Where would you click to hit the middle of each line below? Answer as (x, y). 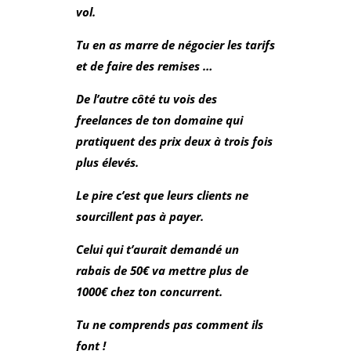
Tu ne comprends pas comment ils (169, 324)
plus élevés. (107, 162)
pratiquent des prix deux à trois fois (174, 141)
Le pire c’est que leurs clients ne (162, 195)
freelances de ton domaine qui (159, 119)
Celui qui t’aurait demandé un (157, 249)
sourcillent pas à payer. (139, 216)
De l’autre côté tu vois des (146, 98)
